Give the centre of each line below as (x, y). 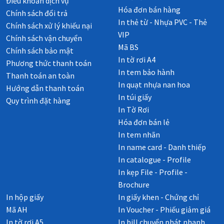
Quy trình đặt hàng (38, 101)
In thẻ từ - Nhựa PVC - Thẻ (162, 22)
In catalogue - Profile (154, 160)
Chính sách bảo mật (40, 51)
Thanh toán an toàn (40, 76)
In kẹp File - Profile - (153, 172)
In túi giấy (135, 97)
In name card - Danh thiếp (162, 147)
